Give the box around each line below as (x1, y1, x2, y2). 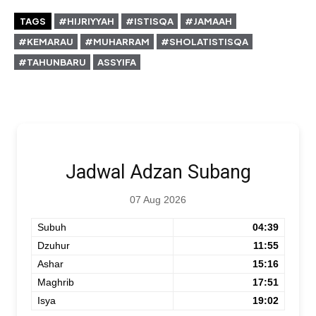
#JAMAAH (185, 16, 232, 27)
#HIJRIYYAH (59, 16, 114, 27)
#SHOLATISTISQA (161, 36, 248, 47)
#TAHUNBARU (18, 56, 86, 68)
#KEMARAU (18, 36, 73, 47)
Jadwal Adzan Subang (65, 161, 251, 183)
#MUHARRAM (85, 36, 150, 47)
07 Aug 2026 (130, 194, 186, 205)
